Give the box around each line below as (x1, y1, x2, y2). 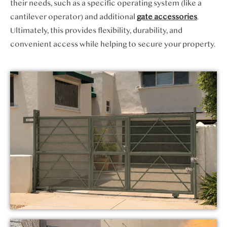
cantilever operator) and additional (10, 12, 137, 21)
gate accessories (137, 12, 197, 21)
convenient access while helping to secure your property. (10, 40, 215, 49)
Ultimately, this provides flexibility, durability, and (10, 26, 182, 35)
